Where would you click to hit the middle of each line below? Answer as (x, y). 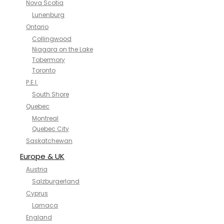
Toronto (44, 70)
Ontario (37, 27)
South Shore (50, 94)
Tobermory (48, 60)
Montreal (45, 118)
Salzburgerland (56, 181)
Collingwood (52, 39)
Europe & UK (42, 156)
